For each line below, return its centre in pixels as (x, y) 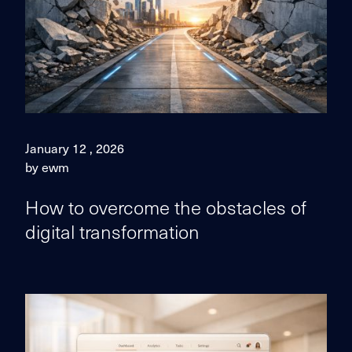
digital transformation (112, 231)
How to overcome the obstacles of (166, 207)
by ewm (47, 167)
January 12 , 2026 (75, 148)
